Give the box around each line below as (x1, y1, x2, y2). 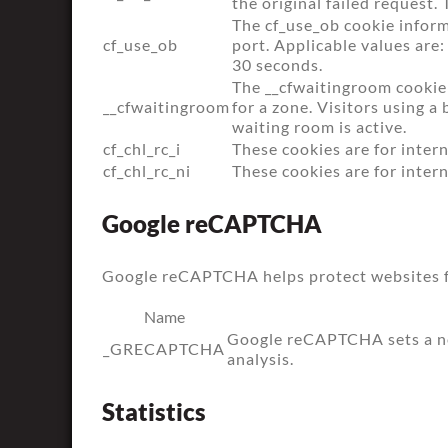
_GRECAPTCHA (103, 339, 225, 358)
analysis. (227, 349, 294, 368)
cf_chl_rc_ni (103, 161, 191, 180)
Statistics (102, 397, 206, 426)
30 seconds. (232, 55, 323, 74)
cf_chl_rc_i (103, 139, 181, 158)
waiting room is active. (232, 117, 407, 136)
